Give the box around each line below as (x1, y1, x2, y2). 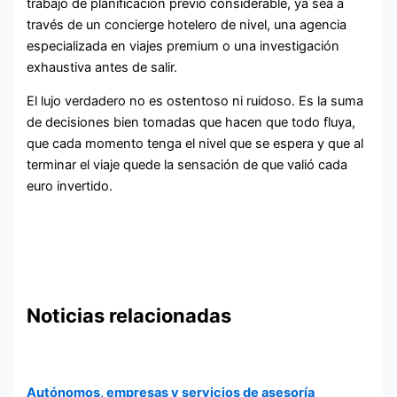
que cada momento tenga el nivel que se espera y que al (27, 136, 364, 152)
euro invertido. (27, 178, 113, 195)
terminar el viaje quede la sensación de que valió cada (27, 157, 348, 174)
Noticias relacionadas (27, 303, 232, 327)
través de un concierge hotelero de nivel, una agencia (27, 16, 347, 33)
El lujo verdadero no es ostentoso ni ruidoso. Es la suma (27, 93, 364, 110)
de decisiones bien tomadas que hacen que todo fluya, (27, 114, 356, 131)
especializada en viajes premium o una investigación (27, 37, 340, 54)
